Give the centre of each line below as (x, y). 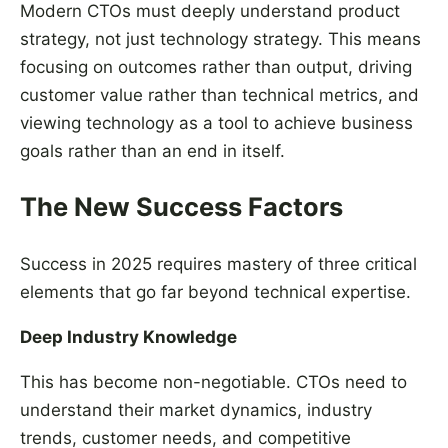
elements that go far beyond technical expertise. (215, 291)
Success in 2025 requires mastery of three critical (218, 263)
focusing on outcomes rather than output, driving (216, 67)
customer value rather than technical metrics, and (219, 95)
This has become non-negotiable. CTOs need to (213, 381)
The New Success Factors (181, 207)
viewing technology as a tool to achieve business (216, 123)
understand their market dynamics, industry (196, 409)
